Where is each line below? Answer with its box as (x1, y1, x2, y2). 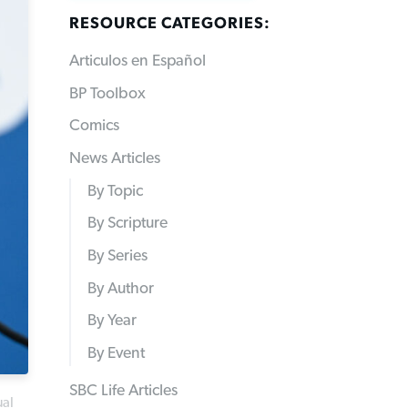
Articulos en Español (69, 53, 206, 69)
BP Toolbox (69, 85, 146, 102)
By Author (87, 280, 154, 297)
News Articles (69, 150, 160, 168)
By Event (87, 345, 145, 362)
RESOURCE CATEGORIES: (69, 15, 270, 33)
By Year (87, 312, 137, 330)
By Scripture (87, 215, 168, 232)
